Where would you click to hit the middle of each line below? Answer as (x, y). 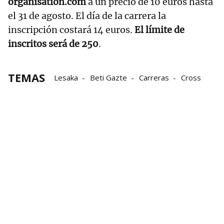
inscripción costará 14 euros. (71, 30)
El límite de (159, 30)
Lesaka (66, 78)
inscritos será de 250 (53, 44)
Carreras (154, 78)
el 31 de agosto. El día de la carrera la (87, 16)
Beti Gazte (108, 78)
